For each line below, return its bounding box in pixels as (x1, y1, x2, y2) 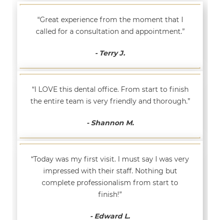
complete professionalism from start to (42, 178, 178, 187)
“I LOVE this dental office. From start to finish (31, 84, 189, 94)
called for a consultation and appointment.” (35, 27, 185, 36)
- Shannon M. (86, 118, 134, 127)
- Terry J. (95, 48, 125, 57)
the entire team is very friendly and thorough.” (30, 96, 190, 106)
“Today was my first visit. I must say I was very (31, 154, 189, 164)
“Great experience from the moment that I (37, 15, 183, 24)
